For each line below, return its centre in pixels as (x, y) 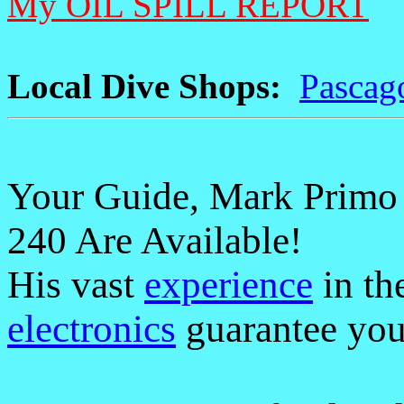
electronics (92, 329)
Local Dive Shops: (144, 87)
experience (229, 285)
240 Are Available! (155, 241)
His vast (76, 285)
